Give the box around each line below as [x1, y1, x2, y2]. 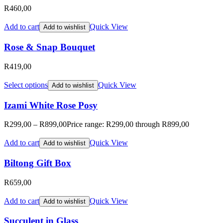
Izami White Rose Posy [4, 100, 98, 111]
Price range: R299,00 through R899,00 [67, 120, 189, 129]
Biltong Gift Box [4, 158, 71, 169]
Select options [4, 80, 48, 89]
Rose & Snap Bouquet [4, 42, 95, 53]
